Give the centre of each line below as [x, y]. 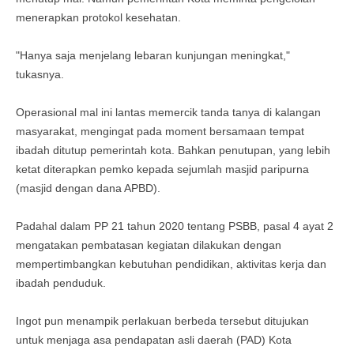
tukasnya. [41, 74]
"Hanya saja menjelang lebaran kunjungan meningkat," [153, 55]
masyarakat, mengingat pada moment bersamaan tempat [160, 131]
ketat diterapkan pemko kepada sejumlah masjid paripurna [162, 169]
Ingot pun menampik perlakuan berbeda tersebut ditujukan [162, 321]
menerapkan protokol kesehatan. [100, 17]
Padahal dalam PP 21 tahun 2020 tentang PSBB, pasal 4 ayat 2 [175, 226]
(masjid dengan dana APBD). [90, 188]
